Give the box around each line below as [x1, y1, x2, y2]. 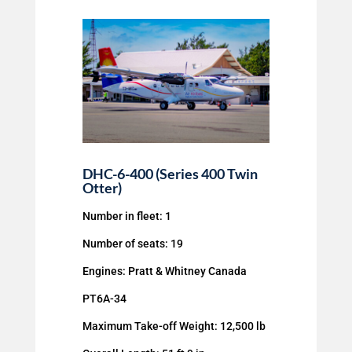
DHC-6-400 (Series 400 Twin [82, 165, 258, 183]
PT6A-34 [82, 292, 126, 306]
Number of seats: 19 [82, 237, 183, 251]
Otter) [82, 179, 122, 197]
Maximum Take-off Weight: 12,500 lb [82, 320, 266, 333]
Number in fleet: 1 [82, 210, 171, 223]
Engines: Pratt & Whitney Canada [82, 265, 247, 278]
